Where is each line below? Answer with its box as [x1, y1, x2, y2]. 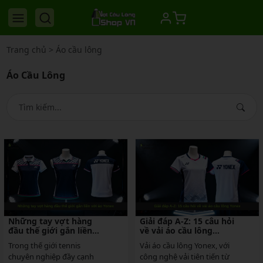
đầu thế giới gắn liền [8, 225, 92, 237]
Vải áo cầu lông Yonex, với [140, 240, 230, 251]
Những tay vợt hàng [8, 215, 92, 227]
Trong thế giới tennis [8, 240, 80, 251]
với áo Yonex [8, 234, 60, 246]
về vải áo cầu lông [140, 225, 213, 237]
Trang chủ [6, 44, 46, 55]
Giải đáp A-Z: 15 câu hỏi [140, 215, 234, 227]
